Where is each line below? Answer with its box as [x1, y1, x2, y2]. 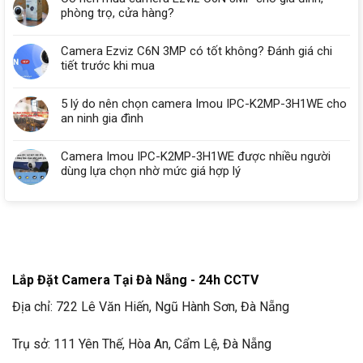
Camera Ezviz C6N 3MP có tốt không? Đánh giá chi [61, 44, 332, 59]
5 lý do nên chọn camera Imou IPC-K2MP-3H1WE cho [61, 96, 347, 112]
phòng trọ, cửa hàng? [61, 6, 174, 21]
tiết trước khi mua [61, 58, 155, 74]
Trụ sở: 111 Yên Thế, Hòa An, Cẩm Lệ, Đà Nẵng [12, 335, 271, 352]
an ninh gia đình [61, 111, 143, 126]
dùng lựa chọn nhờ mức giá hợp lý [61, 164, 241, 179]
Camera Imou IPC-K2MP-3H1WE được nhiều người [61, 149, 331, 164]
